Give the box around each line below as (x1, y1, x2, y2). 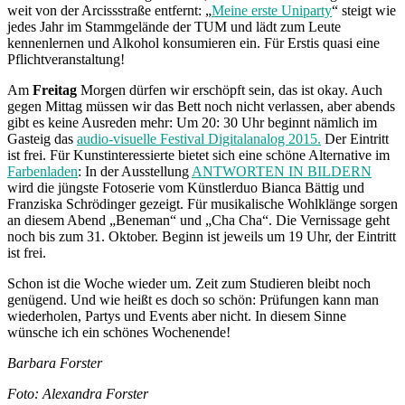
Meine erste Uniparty (212, 2, 332, 18)
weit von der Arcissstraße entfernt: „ (7, 2, 212, 18)
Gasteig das (7, 130, 77, 146)
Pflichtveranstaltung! (7, 51, 125, 67)
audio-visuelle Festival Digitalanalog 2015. (77, 130, 321, 146)
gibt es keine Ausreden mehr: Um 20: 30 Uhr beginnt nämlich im (7, 114, 377, 130)
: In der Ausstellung (78, 163, 192, 179)
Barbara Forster (7, 354, 102, 371)
